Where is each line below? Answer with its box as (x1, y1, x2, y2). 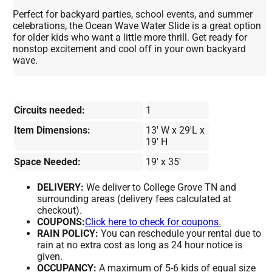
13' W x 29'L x (145, 124, 205, 137)
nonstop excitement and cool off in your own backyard (13, 43, 246, 55)
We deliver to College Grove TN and (84, 182, 237, 194)
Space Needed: (14, 156, 81, 168)
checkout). (37, 205, 83, 217)
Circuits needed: (14, 104, 86, 117)
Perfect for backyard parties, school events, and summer (13, 8, 253, 21)
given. (37, 251, 63, 263)
